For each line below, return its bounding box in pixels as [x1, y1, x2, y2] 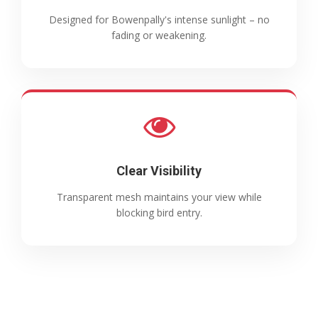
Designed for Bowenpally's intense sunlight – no [48, 13, 270, 27]
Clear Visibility [116, 163, 202, 179]
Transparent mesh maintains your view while [56, 190, 262, 204]
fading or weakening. [111, 28, 207, 43]
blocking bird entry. [116, 206, 202, 220]
